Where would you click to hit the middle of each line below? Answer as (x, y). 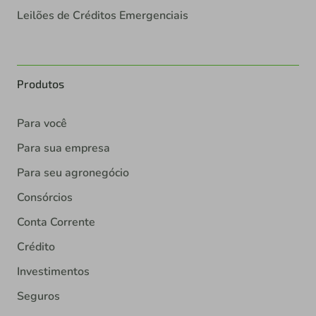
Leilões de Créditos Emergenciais (103, 16)
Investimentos (53, 272)
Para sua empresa (63, 148)
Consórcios (45, 198)
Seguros (38, 297)
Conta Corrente (56, 223)
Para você (42, 124)
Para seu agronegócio (73, 173)
